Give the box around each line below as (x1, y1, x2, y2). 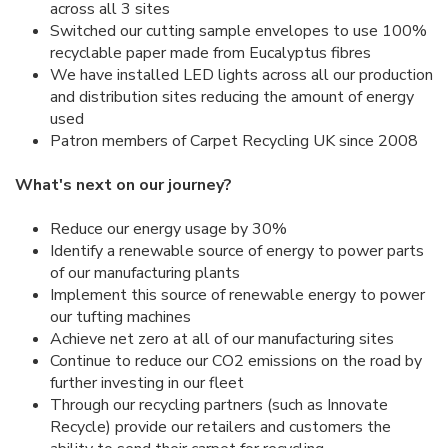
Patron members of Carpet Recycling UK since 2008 (50, 130, 418, 153)
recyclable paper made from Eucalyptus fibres (50, 42, 371, 65)
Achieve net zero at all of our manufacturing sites (50, 328, 394, 351)
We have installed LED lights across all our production (50, 64, 433, 87)
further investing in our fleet (50, 372, 244, 395)
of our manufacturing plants (50, 262, 240, 285)
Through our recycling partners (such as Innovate (50, 394, 388, 417)
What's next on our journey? (15, 174, 232, 197)
